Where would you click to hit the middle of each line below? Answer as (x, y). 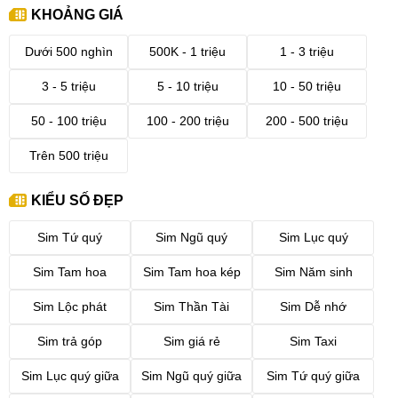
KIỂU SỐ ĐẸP (77, 200)
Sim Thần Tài (192, 307)
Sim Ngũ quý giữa (192, 376)
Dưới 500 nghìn (68, 52)
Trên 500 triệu (68, 156)
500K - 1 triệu (188, 52)
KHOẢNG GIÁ (77, 15)
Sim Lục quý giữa (70, 376)
